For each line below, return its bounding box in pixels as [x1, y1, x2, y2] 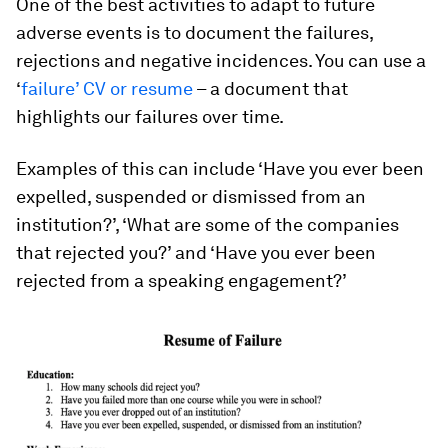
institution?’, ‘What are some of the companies [16, 214, 399, 235]
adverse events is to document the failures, [16, 22, 373, 43]
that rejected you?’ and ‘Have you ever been [16, 242, 376, 263]
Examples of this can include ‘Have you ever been [16, 158, 424, 179]
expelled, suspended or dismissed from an [16, 186, 366, 207]
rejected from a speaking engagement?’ [16, 270, 347, 291]
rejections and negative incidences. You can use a [16, 50, 426, 71]
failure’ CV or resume [21, 78, 193, 99]
